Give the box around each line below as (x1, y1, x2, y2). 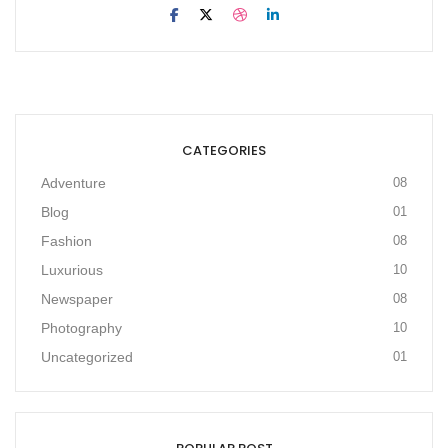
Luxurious (41, 262, 103, 278)
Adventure (41, 175, 106, 191)
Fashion (41, 233, 92, 249)
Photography (41, 320, 122, 336)
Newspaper (41, 291, 113, 307)
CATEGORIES (182, 141, 266, 160)
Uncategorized (41, 349, 133, 365)
